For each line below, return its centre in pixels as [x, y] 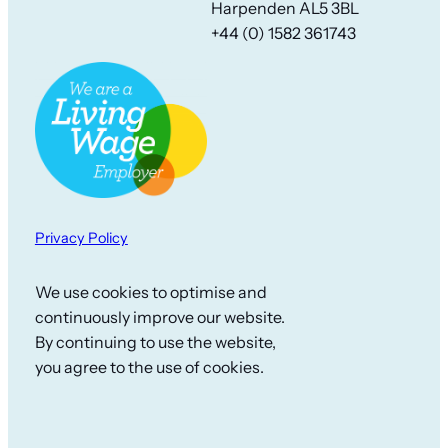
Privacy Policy [81, 237]
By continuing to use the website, [155, 342]
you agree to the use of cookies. [149, 367]
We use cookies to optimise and [150, 292]
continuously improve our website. [159, 317]
